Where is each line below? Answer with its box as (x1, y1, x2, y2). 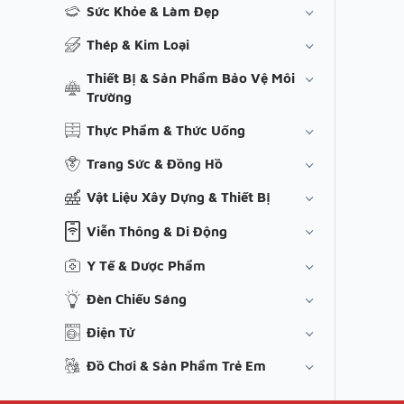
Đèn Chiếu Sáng (87, 291, 187, 308)
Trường (87, 89, 132, 106)
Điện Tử (87, 325, 134, 341)
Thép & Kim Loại (87, 37, 189, 53)
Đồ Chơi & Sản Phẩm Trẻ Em (87, 358, 266, 374)
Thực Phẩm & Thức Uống (87, 123, 245, 139)
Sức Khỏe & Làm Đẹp (87, 4, 219, 20)
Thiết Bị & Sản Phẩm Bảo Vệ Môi (87, 70, 295, 87)
